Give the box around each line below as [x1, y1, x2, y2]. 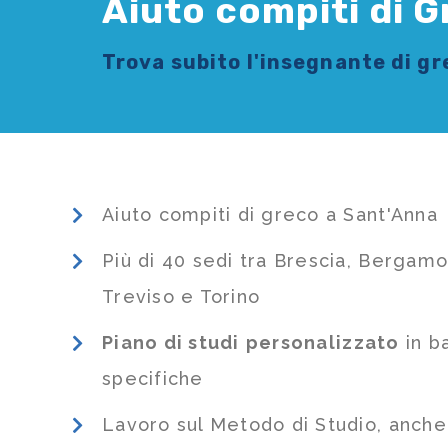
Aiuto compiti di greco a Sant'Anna [102, 204, 438, 226]
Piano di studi [102, 332, 240, 354]
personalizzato [245, 332, 400, 354]
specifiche [102, 368, 204, 390]
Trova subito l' [102, 50, 260, 75]
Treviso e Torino [102, 286, 261, 308]
